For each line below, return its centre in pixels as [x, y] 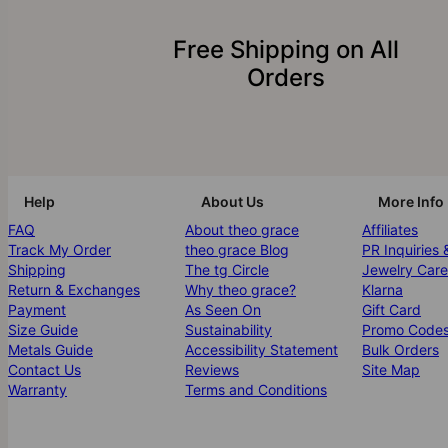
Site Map [391, 369]
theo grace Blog [237, 249]
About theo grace [242, 229]
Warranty [37, 389]
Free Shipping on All [285, 49]
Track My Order [59, 249]
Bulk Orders [400, 349]
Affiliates [390, 229]
